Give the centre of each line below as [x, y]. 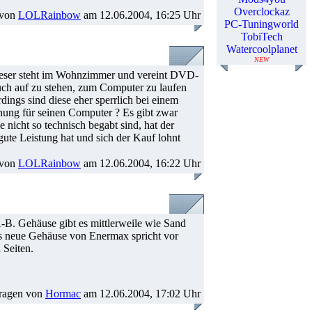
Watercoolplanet [262, 49]
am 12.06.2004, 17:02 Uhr [141, 294]
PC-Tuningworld [262, 24]
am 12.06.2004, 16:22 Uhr [141, 163]
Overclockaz [262, 11]
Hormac [63, 294]
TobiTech [262, 37]
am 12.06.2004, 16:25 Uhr [141, 15]
